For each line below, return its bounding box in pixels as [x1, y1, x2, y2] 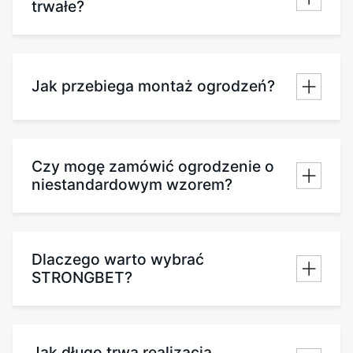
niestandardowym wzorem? [32, 174, 232, 194]
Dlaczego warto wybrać [32, 249, 204, 269]
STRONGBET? [32, 267, 132, 287]
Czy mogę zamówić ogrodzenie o [32, 156, 274, 176]
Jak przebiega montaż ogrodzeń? [32, 76, 275, 96]
